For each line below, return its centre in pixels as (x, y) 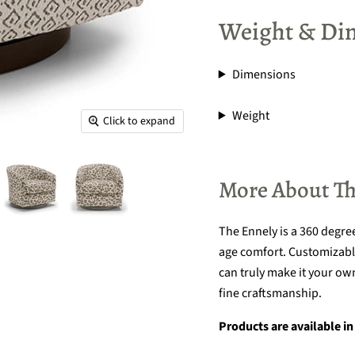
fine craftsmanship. (270, 293)
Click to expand (139, 122)
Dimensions (263, 74)
